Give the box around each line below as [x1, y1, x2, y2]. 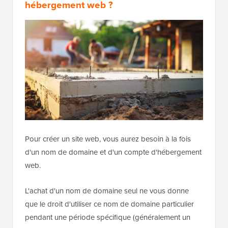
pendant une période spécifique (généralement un [25, 211, 190, 222]
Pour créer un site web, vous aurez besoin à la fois [25, 133, 191, 144]
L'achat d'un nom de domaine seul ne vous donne [25, 185, 189, 196]
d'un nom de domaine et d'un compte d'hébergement [25, 146, 202, 157]
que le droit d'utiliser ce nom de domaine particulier [25, 198, 194, 209]
